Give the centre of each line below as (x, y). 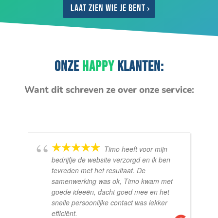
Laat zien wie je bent (108, 8)
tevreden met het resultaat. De (99, 170)
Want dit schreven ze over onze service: (109, 90)
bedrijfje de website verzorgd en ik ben (111, 159)
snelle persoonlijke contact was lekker (110, 202)
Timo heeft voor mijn (136, 149)
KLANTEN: (139, 66)
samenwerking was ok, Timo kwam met (112, 181)
